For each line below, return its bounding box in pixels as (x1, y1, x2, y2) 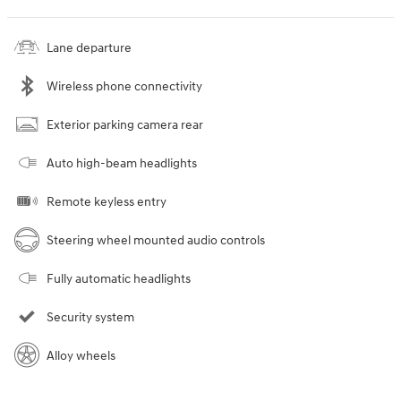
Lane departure (47, 39, 132, 55)
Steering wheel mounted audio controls (47, 232, 265, 248)
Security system (47, 309, 134, 325)
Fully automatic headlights (47, 270, 191, 286)
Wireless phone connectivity (47, 78, 202, 94)
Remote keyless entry (47, 193, 166, 209)
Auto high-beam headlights (47, 155, 197, 171)
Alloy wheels (47, 347, 115, 363)
